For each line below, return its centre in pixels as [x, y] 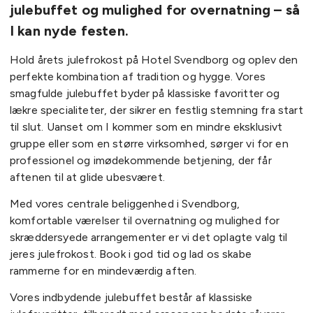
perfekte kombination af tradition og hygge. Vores [138, 76]
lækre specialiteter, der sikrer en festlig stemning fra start [156, 110]
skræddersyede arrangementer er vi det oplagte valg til [149, 238]
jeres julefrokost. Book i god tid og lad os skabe [131, 254]
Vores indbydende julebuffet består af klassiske [131, 298]
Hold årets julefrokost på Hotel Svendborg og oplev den [154, 59]
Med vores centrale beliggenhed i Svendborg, [125, 204]
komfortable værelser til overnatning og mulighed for [145, 221]
